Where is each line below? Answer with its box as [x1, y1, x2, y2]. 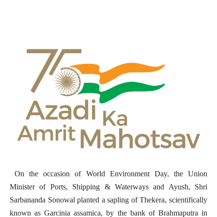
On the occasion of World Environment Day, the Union [10, 169, 207, 178]
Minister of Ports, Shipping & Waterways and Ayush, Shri [10, 182, 207, 191]
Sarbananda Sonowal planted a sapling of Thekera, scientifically [10, 195, 207, 204]
